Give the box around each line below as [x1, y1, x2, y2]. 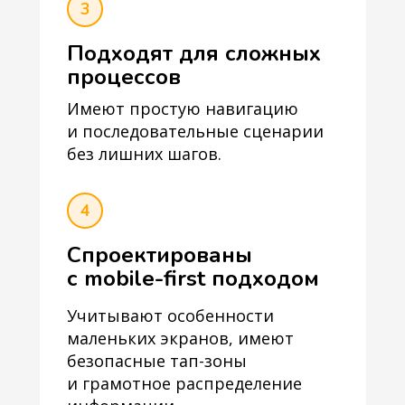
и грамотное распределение [67, 372, 302, 394]
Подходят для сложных [67, 39, 321, 68]
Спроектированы [67, 240, 252, 269]
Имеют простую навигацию [67, 98, 298, 119]
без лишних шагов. [67, 143, 221, 165]
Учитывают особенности [67, 305, 274, 326]
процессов [67, 62, 181, 91]
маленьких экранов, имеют [67, 327, 294, 349]
